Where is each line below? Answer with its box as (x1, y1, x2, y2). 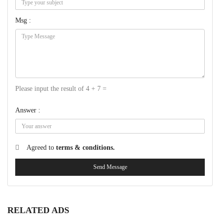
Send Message (93, 164, 127, 170)
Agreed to (27, 144, 56, 151)
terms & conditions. (56, 144, 115, 151)
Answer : (15, 107, 40, 114)
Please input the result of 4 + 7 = (15, 85, 107, 92)
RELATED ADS (7, 205, 69, 215)
